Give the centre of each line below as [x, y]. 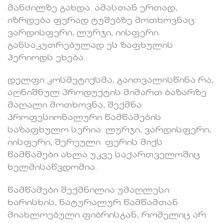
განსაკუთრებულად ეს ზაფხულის [90, 46]
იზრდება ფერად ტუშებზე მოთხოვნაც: [102, 21]
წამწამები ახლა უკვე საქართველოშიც [104, 156]
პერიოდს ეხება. [47, 58]
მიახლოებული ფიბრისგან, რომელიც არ [107, 216]
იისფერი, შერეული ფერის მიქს [85, 143]
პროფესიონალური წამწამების [84, 118]
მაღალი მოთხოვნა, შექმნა [75, 106]
